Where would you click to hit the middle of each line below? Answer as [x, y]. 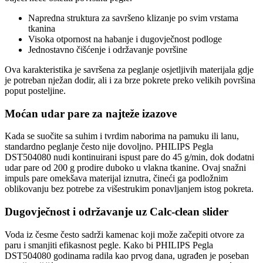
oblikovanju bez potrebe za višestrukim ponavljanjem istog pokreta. [129, 189]
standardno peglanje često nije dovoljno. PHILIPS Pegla [109, 147]
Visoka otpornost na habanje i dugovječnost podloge [125, 39]
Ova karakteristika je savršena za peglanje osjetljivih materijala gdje [129, 69]
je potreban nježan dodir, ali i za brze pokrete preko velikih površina [130, 80]
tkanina [42, 28]
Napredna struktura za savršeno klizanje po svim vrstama [133, 18]
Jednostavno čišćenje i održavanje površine [108, 49]
